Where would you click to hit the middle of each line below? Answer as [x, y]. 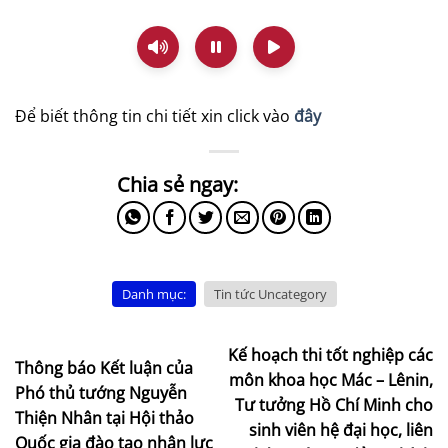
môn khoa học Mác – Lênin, [331, 380]
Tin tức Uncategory [270, 293]
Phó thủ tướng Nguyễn [101, 392]
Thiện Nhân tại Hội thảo [104, 417]
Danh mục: [153, 293]
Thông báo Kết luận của [104, 367]
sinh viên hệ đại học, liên [341, 430]
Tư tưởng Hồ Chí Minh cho [334, 405]
